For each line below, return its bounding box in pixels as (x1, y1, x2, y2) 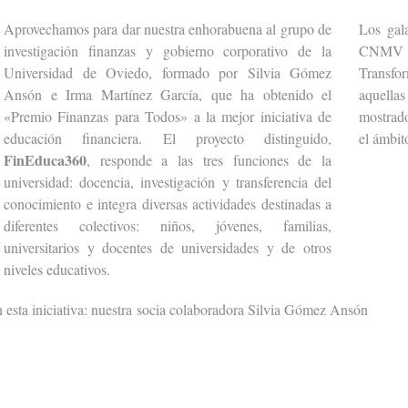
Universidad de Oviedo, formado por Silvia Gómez (4, 63, 331, 82)
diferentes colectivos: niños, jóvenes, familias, (4, 216, 331, 235)
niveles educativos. (4, 260, 110, 279)
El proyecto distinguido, (163, 128, 331, 148)
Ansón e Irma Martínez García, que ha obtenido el (4, 85, 331, 104)
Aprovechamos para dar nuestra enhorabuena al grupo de (4, 19, 331, 38)
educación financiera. (4, 128, 163, 148)
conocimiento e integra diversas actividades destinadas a (4, 194, 331, 213)
